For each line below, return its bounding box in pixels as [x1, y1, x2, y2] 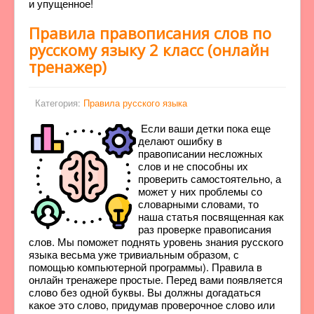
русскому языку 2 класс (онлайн [29, 39, 269, 60]
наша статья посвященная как [138, 209, 284, 224]
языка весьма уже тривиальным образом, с [29, 247, 239, 261]
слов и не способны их [138, 158, 248, 173]
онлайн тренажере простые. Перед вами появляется [29, 272, 282, 287]
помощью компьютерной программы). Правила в [29, 259, 262, 274]
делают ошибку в [138, 133, 222, 148]
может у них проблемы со [138, 184, 262, 198]
